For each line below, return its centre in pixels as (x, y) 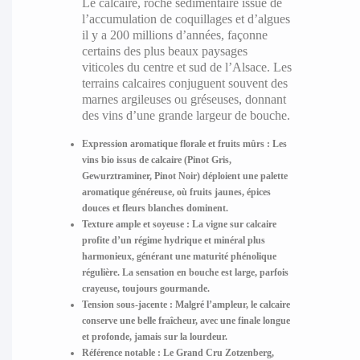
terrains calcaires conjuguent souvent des (185, 84)
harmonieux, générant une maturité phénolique (180, 257)
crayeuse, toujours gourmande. (146, 289)
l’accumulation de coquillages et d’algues (186, 19)
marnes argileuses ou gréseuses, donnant (184, 100)
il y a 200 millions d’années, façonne (175, 35)
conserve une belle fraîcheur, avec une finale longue (186, 321)
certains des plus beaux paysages (165, 51)
